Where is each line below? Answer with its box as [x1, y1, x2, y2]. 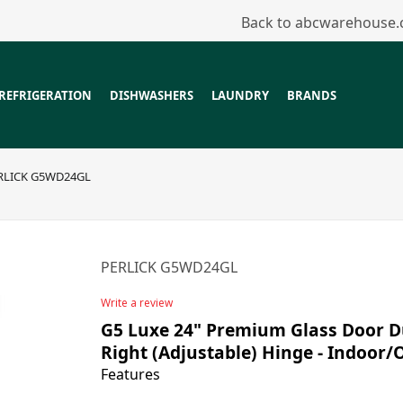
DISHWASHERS [110, 87, 194, 103]
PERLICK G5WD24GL [101, 257, 238, 277]
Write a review [101, 295, 174, 310]
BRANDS [287, 87, 337, 103]
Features [101, 364, 161, 384]
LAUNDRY [211, 87, 270, 103]
